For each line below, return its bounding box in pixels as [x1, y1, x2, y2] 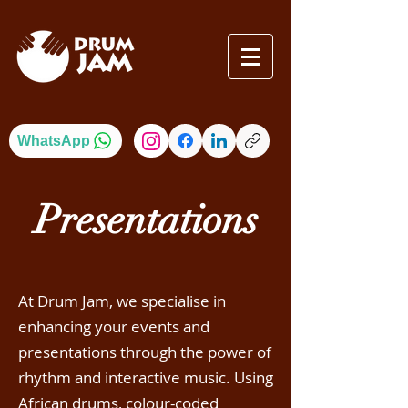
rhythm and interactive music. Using [18, 367, 273, 388]
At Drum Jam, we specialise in [18, 291, 226, 311]
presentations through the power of [18, 342, 271, 362]
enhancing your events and [18, 316, 209, 337]
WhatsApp [16, 132, 90, 148]
